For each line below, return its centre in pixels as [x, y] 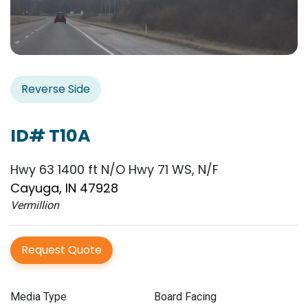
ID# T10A [51, 136]
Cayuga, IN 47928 [64, 188]
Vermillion [35, 206]
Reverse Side [56, 89]
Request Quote [62, 250]
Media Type [38, 297]
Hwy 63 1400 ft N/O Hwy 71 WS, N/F [114, 170]
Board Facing [185, 297]
